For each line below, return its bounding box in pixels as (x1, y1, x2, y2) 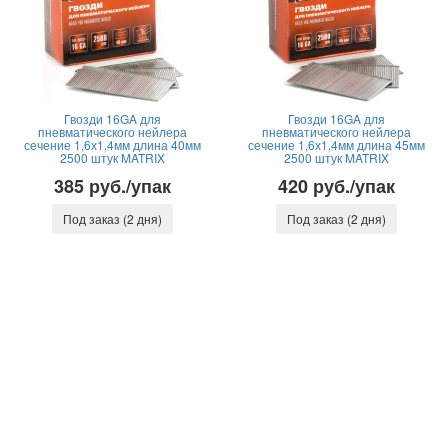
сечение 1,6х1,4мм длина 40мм (23, 136, 201, 153)
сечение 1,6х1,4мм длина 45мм (247, 136, 425, 153)
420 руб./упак (277, 173, 395, 199)
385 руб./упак (53, 173, 171, 199)
